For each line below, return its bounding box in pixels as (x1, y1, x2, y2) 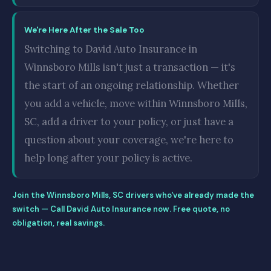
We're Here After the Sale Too (24, 24, 145, 35)
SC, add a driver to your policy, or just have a (24, 114, 233, 128)
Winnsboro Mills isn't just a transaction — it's (24, 60, 235, 74)
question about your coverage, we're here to (24, 132, 233, 146)
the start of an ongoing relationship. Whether (24, 78, 239, 92)
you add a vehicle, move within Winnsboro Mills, (24, 96, 247, 110)
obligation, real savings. (12, 217, 105, 228)
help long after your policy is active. (24, 151, 192, 165)
